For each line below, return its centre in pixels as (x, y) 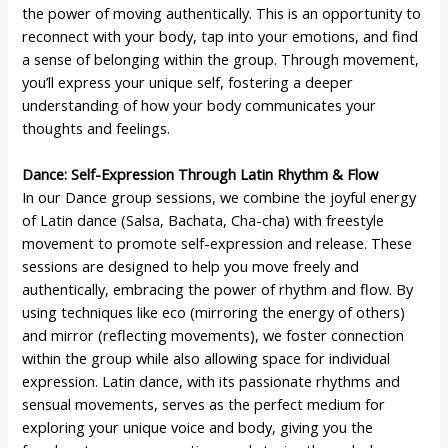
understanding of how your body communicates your (199, 104)
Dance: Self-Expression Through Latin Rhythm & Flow (200, 174)
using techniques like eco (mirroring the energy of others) (214, 312)
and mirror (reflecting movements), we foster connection (213, 335)
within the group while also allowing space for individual (206, 358)
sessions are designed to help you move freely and (191, 266)
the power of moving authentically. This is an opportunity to (222, 12)
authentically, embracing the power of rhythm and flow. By (218, 289)
